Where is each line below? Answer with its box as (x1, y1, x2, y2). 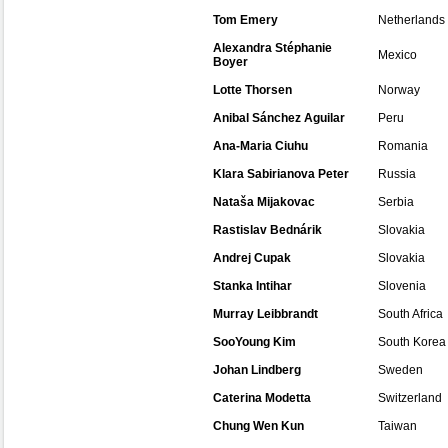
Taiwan (378, 419, 417, 433)
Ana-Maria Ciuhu (213, 139, 308, 153)
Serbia (378, 195, 414, 209)
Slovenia (378, 279, 426, 293)
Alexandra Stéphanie (213, 41, 332, 55)
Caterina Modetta (213, 391, 311, 405)
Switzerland (378, 391, 442, 405)
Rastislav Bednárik (213, 223, 322, 237)
